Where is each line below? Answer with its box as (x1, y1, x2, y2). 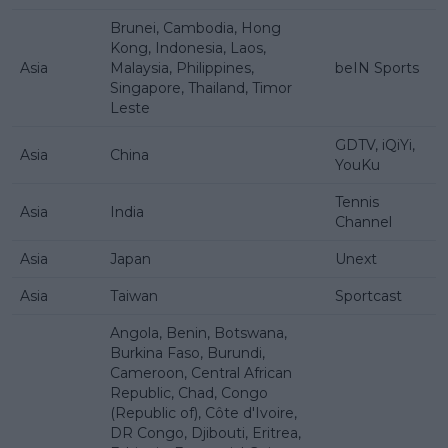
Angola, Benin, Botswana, (110, 323, 287, 342)
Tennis (335, 192, 379, 211)
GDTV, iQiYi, (335, 135, 415, 154)
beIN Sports (335, 58, 419, 77)
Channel (335, 212, 392, 231)
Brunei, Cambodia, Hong (110, 18, 281, 37)
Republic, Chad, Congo (110, 383, 268, 402)
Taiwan (110, 286, 158, 305)
